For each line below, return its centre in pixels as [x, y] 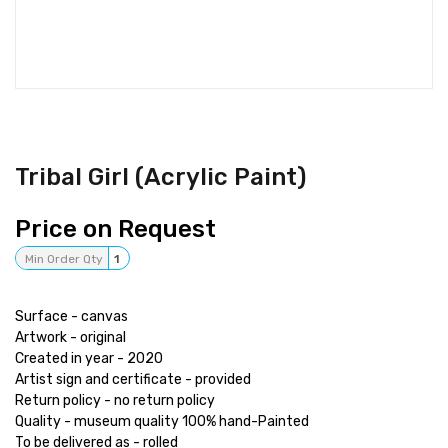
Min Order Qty [64, 259]
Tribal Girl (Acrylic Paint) [160, 177]
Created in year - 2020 [89, 358]
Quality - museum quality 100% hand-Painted [162, 421]
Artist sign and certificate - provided [133, 379]
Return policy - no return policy [115, 400]
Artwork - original [70, 337]
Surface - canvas [71, 316]
